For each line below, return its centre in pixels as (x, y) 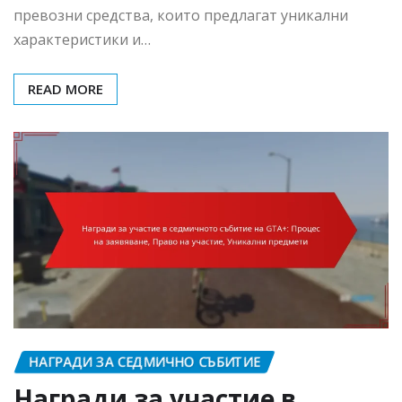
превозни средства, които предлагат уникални (181, 16)
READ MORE (66, 89)
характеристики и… (82, 40)
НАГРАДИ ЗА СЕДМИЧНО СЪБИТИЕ (144, 362)
